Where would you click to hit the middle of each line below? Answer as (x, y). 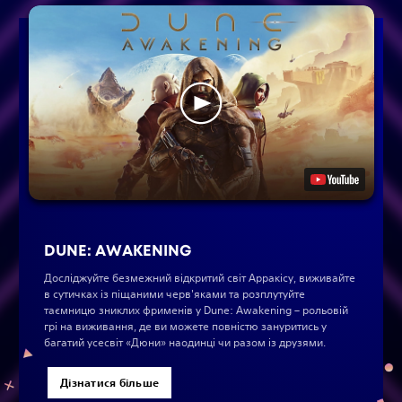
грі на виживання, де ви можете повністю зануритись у (185, 326)
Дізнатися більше (110, 382)
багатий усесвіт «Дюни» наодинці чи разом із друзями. (185, 342)
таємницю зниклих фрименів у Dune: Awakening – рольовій (196, 310)
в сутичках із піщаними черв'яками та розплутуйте (175, 293)
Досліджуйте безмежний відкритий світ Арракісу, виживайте (200, 277)
